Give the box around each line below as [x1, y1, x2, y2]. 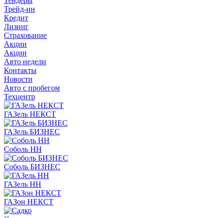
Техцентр [4, 92, 35, 101]
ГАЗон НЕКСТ [4, 198, 54, 206]
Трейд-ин [4, 5, 35, 13]
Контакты [4, 66, 36, 74]
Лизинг [4, 22, 29, 31]
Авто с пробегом [4, 84, 60, 92]
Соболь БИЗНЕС [4, 163, 60, 171]
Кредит [4, 14, 28, 22]
